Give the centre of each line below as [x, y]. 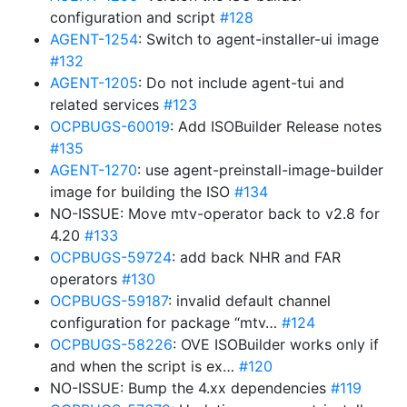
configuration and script [135, 17]
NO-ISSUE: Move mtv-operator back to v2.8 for [215, 213]
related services [107, 104]
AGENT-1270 [94, 170]
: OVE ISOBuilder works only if [276, 344]
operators [86, 279]
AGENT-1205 [94, 83]
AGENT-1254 [94, 39]
